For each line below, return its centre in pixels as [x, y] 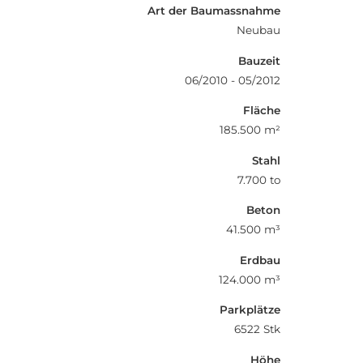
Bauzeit [259, 60]
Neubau [258, 30]
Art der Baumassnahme [214, 11]
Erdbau [260, 260]
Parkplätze [250, 310]
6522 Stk [257, 329]
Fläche [262, 110]
